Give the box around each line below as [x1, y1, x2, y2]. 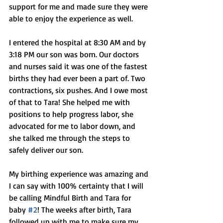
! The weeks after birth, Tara [37, 205, 133, 215]
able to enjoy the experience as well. [9, 13, 135, 24]
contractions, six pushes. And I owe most [9, 85, 150, 96]
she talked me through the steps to [9, 133, 132, 143]
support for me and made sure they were [9, 1, 150, 12]
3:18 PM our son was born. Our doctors [9, 49, 141, 60]
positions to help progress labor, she [9, 109, 135, 119]
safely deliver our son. [9, 145, 85, 155]
